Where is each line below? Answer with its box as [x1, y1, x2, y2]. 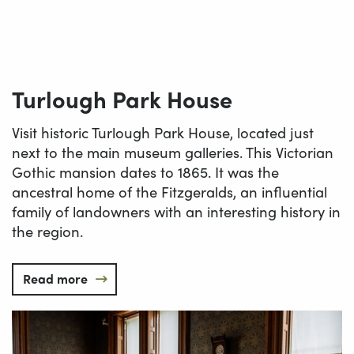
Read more [23, 269, 88, 288]
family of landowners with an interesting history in [12, 201, 341, 223]
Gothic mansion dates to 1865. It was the [12, 161, 279, 183]
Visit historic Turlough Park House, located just [12, 122, 314, 144]
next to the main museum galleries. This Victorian [12, 141, 333, 164]
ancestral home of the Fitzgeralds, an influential [12, 181, 327, 203]
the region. [12, 220, 83, 243]
